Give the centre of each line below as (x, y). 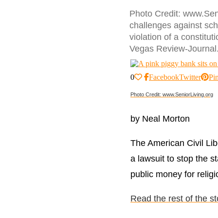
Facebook (164, 77)
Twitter (190, 77)
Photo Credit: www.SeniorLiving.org (172, 94)
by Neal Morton (160, 118)
